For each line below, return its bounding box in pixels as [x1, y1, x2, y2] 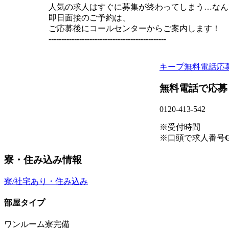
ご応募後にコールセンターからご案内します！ [49, 24, 220, 33]
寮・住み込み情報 [4, 154, 82, 165]
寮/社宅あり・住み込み [4, 176, 88, 186]
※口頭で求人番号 [159, 133, 225, 143]
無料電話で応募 [159, 83, 227, 94]
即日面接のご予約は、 [49, 13, 130, 22]
